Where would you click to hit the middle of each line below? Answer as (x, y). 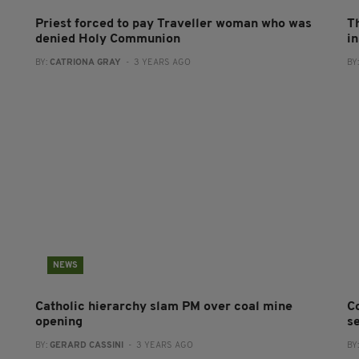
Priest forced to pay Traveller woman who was (173, 24)
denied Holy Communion (107, 39)
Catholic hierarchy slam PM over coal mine (163, 307)
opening (58, 322)
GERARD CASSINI (86, 346)
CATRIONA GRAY (85, 63)
